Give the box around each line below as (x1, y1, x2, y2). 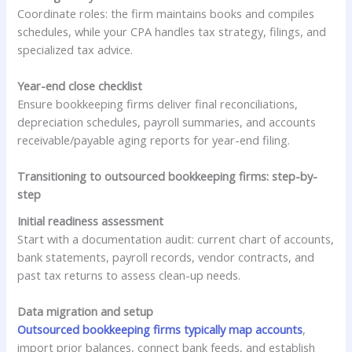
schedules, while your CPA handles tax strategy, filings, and (17, 23, 327, 39)
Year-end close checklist (17, 78, 143, 94)
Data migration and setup (17, 302, 154, 319)
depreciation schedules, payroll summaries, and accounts (17, 114, 317, 130)
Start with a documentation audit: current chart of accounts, (17, 230, 335, 247)
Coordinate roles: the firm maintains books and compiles (17, 5, 315, 21)
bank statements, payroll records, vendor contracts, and (17, 248, 315, 265)
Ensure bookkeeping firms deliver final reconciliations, (17, 96, 299, 112)
